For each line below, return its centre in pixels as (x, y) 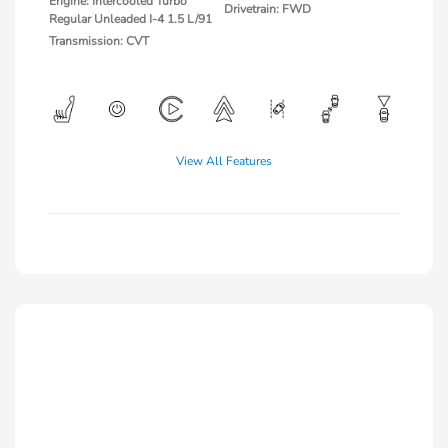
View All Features (224, 160)
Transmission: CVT (99, 40)
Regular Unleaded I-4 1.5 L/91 (130, 18)
